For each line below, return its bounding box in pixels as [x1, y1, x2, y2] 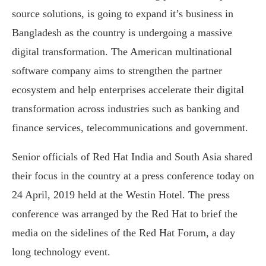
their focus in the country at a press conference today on [12, 170, 254, 182]
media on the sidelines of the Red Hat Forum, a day [12, 227, 235, 239]
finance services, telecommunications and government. [12, 122, 248, 134]
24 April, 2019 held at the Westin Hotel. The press [12, 189, 230, 201]
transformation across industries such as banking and [12, 103, 239, 115]
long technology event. [12, 246, 110, 258]
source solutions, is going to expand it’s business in [12, 8, 233, 20]
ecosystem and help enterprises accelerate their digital [12, 84, 244, 96]
